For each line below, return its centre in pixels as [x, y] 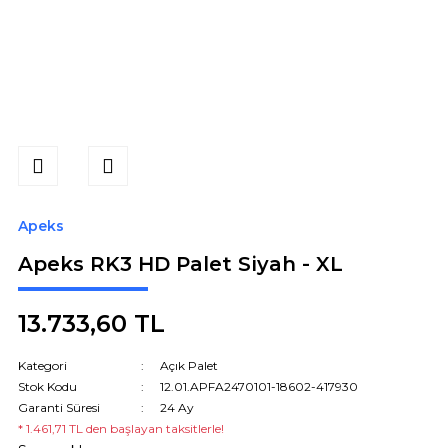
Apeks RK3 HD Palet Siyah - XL [180, 263]
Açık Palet [189, 365]
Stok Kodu [47, 386]
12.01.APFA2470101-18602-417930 [259, 386]
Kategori [42, 365]
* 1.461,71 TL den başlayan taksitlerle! [120, 428]
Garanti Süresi [58, 407]
